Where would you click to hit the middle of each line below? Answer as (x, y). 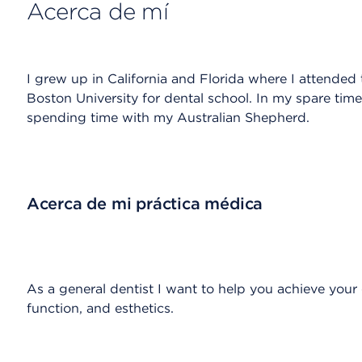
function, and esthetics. (100, 308)
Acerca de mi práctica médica (145, 204)
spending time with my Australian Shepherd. (168, 118)
